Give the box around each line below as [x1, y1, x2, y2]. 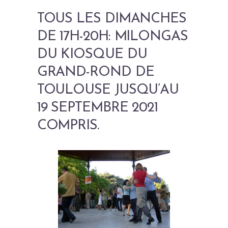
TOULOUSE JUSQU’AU [37, 83, 179, 97]
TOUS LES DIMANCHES [37, 12, 187, 26]
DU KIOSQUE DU [37, 47, 147, 62]
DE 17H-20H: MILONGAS [37, 30, 188, 44]
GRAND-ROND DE [37, 65, 154, 79]
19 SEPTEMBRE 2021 [37, 101, 158, 115]
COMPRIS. [37, 119, 99, 133]
